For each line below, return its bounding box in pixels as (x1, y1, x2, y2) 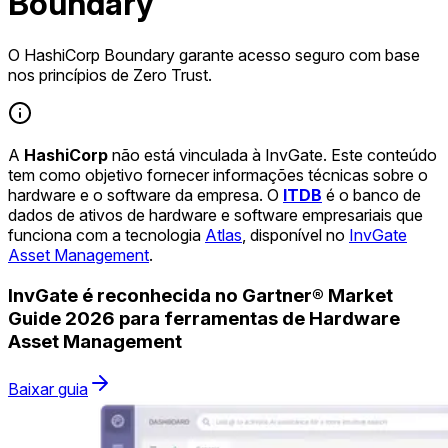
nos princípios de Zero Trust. (8, 64, 212, 85)
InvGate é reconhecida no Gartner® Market (8, 283, 393, 307)
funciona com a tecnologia (8, 224, 205, 245)
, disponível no (242, 224, 349, 245)
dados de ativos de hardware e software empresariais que (8, 204, 423, 225)
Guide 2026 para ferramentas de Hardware (8, 306, 400, 330)
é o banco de (322, 184, 421, 205)
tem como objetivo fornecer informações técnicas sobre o (8, 164, 428, 185)
